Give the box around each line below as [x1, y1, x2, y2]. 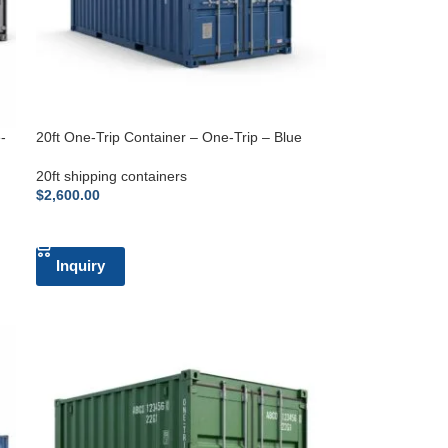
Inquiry [56, 256, 106, 274]
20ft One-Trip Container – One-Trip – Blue [36, 128, 303, 145]
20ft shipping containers [36, 167, 188, 184]
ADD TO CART [48, 217, 137, 233]
